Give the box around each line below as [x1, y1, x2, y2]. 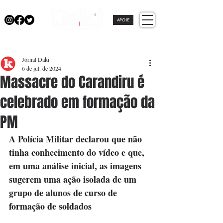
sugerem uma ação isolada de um [9, 173, 139, 186]
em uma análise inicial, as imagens [9, 159, 144, 172]
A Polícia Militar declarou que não [9, 132, 144, 145]
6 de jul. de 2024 [22, 64, 61, 72]
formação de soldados [9, 200, 92, 213]
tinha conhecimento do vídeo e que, [9, 146, 147, 159]
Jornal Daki [22, 55, 49, 63]
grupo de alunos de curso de [9, 186, 119, 199]
